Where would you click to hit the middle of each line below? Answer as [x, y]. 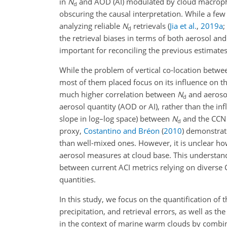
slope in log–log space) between [116, 119]
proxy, [71, 131]
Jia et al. [183, 26]
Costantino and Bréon [122, 131]
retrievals [149, 26]
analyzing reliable [91, 26]
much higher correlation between [118, 94]
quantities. [78, 180]
